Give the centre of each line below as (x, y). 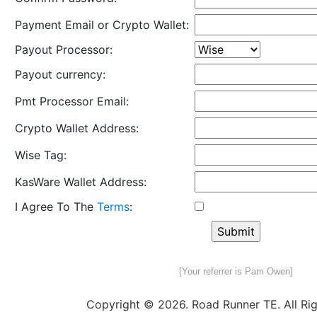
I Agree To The (56, 207)
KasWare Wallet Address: (80, 182)
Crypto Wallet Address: (76, 128)
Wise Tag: (40, 155)
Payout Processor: (63, 50)
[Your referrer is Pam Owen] (236, 271)
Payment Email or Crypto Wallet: (102, 25)
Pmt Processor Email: (71, 101)
